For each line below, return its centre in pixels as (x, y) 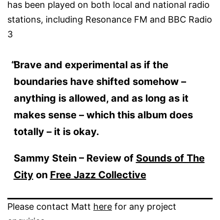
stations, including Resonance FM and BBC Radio (110, 19)
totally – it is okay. (56, 131)
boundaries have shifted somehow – (100, 81)
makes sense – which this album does (103, 115)
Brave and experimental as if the (91, 65)
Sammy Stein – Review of (75, 158)
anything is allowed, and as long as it (101, 98)
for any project (144, 206)
